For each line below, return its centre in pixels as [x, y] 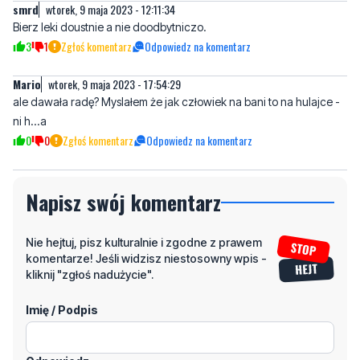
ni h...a [30, 121]
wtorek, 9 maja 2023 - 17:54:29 [115, 84]
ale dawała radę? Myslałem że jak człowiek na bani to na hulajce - [176, 101]
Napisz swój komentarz [123, 202]
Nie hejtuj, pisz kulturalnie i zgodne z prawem [144, 242]
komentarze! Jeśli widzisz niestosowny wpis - [146, 258]
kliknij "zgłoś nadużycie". [90, 274]
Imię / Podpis [62, 309]
